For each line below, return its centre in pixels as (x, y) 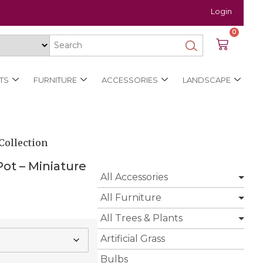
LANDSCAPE (206, 80)
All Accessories (134, 177)
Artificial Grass (133, 239)
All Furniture (131, 198)
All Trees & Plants (141, 218)
